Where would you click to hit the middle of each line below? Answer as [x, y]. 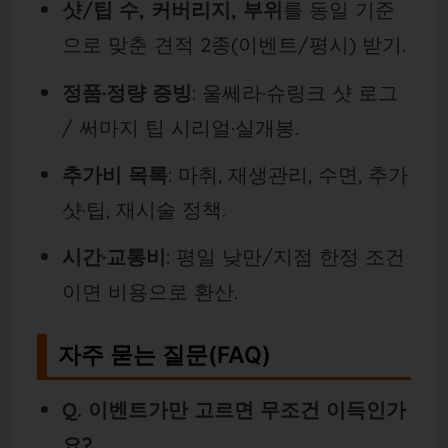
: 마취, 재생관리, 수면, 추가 [287, 174]
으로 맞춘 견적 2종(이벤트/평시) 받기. [233, 45]
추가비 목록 [114, 174]
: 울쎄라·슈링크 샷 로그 [294, 92]
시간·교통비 [113, 257]
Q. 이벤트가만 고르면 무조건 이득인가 [233, 410]
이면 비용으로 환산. [149, 292]
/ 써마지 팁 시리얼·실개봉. [180, 127]
